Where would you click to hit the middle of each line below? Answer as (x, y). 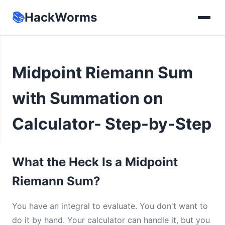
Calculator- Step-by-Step (112, 124)
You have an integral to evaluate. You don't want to (110, 206)
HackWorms (61, 17)
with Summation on (88, 98)
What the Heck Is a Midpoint (95, 162)
